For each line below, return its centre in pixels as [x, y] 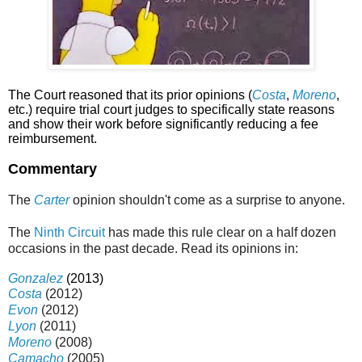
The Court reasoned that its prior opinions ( [130, 95]
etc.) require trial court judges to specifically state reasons [171, 110]
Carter [52, 200]
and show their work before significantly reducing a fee [163, 124]
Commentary [53, 169]
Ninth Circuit [69, 233]
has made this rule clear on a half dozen [221, 233]
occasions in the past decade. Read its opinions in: [153, 249]
